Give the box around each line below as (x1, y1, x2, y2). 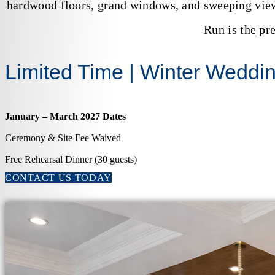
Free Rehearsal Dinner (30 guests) (5, 154, 137, 165)
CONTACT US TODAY (5, 172, 112, 184)
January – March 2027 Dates (5, 111, 126, 122)
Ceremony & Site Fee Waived (5, 133, 121, 144)
